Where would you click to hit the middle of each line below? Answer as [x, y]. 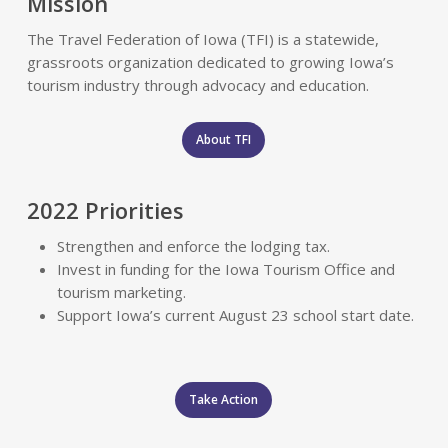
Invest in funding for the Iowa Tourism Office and [225, 269]
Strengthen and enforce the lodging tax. [193, 246]
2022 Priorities [105, 210]
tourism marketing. [121, 292]
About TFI [224, 139]
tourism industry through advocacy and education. [197, 85]
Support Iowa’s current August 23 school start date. [235, 315]
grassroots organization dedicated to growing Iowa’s [210, 62]
